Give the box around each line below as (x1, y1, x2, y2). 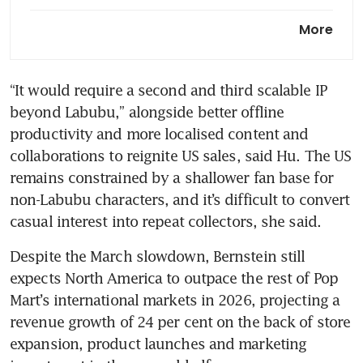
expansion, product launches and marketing (10, 334, 307, 352)
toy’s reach (87, 46, 174, 65)
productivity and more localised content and (10, 124, 309, 143)
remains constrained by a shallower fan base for (10, 168, 333, 186)
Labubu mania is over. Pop (87, 84, 294, 103)
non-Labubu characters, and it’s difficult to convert (10, 190, 350, 208)
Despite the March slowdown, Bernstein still (10, 246, 305, 265)
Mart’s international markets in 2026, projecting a (10, 290, 340, 309)
